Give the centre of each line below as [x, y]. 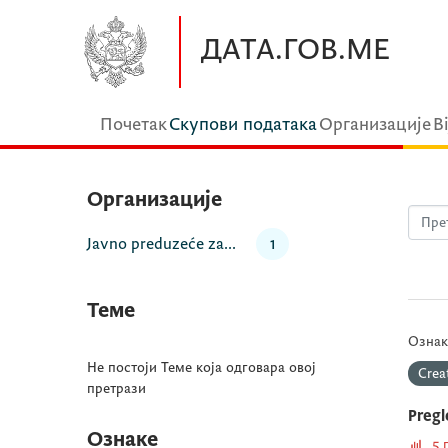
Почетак [133, 124]
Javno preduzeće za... [161, 244]
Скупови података [243, 124]
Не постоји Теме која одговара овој [201, 367]
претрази [116, 388]
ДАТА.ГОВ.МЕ [295, 50]
